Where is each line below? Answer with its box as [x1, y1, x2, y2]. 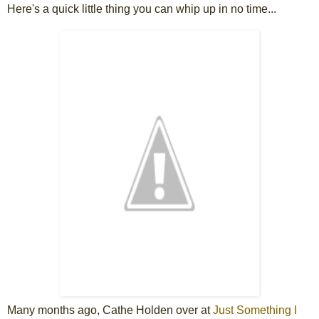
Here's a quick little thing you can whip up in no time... [7, 3, 276, 16]
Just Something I [213, 304, 297, 317]
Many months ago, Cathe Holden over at [7, 304, 213, 317]
